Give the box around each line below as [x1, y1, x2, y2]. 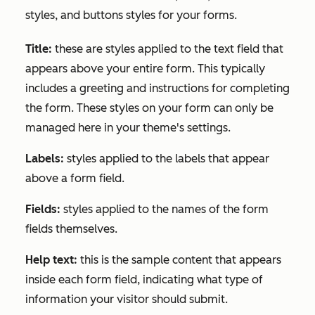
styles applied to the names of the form [63, 202, 269, 216]
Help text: [25, 252, 80, 266]
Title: [25, 41, 55, 56]
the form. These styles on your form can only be [25, 101, 274, 115]
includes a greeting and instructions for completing [25, 81, 290, 95]
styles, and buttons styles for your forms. [25, 8, 237, 22]
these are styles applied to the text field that [55, 41, 283, 56]
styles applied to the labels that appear [67, 151, 269, 165]
